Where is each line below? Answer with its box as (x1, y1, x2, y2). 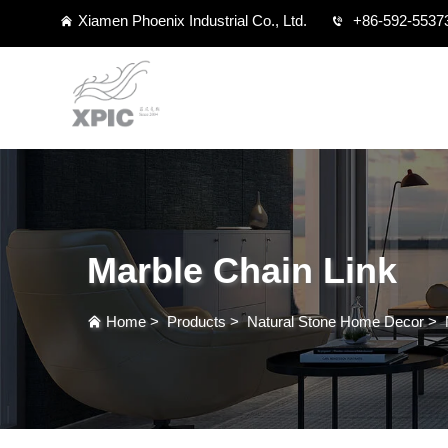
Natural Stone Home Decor (247, 313, 424, 330)
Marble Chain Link (87, 250, 397, 291)
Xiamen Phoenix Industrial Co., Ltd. (78, 12, 307, 29)
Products (167, 313, 226, 330)
